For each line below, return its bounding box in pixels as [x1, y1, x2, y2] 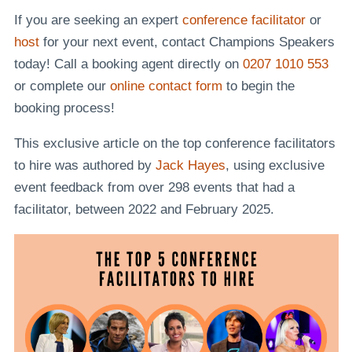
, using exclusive [225, 157, 324, 173]
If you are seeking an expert [13, 12, 182, 27]
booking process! [13, 100, 115, 115]
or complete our [13, 78, 110, 93]
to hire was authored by [13, 157, 156, 173]
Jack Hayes [155, 157, 225, 173]
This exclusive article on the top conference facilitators [13, 135, 335, 151]
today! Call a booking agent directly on [13, 56, 243, 71]
